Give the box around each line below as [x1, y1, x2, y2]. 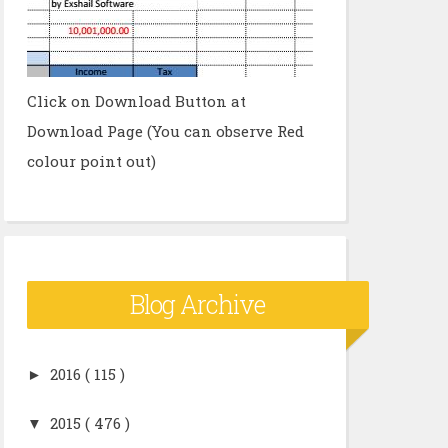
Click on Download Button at [26, 91, 246, 111]
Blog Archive [130, 288, 265, 321]
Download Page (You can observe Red [26, 121, 304, 141]
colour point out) [26, 151, 156, 171]
